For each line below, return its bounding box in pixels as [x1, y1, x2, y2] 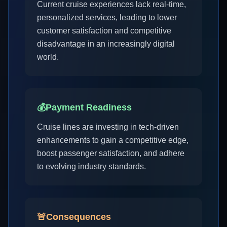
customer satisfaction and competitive [37, 26, 171, 35]
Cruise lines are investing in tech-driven [37, 123, 179, 131]
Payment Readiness [46, 102, 132, 112]
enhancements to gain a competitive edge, [37, 136, 188, 144]
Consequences [46, 212, 111, 222]
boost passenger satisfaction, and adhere [37, 149, 184, 158]
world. [37, 53, 59, 61]
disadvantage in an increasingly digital [37, 40, 175, 48]
